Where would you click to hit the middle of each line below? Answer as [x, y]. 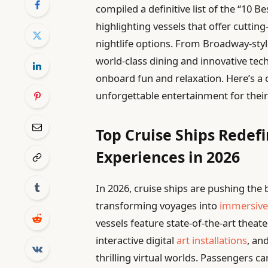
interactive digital [136, 240]
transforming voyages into [158, 205]
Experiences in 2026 [168, 157]
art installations [212, 240]
